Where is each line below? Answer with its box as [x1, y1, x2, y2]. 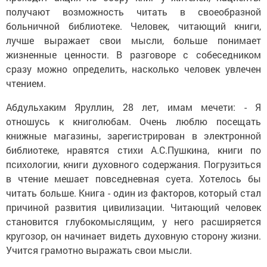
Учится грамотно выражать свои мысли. [6, 244, 192, 256]
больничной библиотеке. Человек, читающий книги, [6, 20, 261, 32]
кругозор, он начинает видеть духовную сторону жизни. [6, 229, 261, 242]
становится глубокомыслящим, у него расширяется [6, 215, 261, 228]
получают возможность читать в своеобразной [6, 5, 261, 18]
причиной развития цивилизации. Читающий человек [6, 201, 261, 213]
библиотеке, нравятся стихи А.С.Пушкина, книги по [6, 144, 261, 156]
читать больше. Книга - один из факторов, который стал [6, 187, 261, 199]
